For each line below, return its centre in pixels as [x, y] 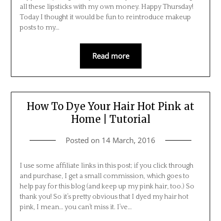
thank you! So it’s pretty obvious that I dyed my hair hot [104, 197]
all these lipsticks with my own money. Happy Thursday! [106, 7]
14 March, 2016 [129, 140]
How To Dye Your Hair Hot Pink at [110, 107]
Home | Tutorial [110, 119]
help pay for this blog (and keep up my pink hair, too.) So [107, 187]
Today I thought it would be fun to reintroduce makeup [105, 17]
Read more [110, 55]
